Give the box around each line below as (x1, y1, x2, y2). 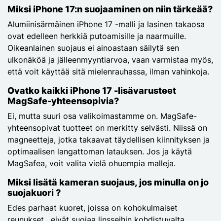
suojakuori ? (7, 187, 61, 198)
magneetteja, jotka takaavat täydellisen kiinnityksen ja (7, 134, 210, 145)
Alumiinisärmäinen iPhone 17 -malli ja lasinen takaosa (7, 19, 205, 29)
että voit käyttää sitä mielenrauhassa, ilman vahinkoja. (7, 66, 209, 76)
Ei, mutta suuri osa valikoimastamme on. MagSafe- (7, 110, 197, 121)
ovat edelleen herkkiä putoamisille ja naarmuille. (7, 31, 186, 41)
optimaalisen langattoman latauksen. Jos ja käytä (7, 146, 192, 156)
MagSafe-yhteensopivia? (7, 95, 119, 106)
